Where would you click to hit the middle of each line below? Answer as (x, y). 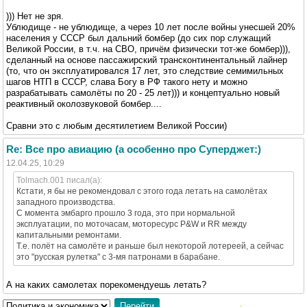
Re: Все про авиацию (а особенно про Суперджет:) (134, 149)
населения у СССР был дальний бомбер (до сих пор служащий (138, 38)
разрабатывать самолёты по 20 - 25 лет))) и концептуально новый (143, 93)
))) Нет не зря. (35, 16)
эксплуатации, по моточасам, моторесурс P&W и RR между (132, 224)
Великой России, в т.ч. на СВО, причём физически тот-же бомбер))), (148, 49)
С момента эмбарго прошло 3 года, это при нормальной (126, 213)
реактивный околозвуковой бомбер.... (84, 103)
